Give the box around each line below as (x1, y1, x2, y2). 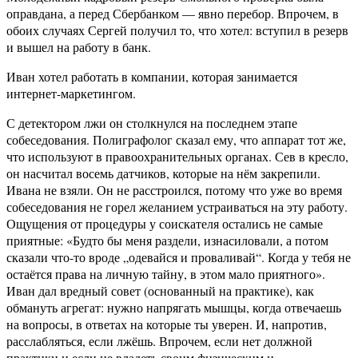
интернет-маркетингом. (6, 85, 136, 102)
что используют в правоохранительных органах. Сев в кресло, (6, 148, 348, 165)
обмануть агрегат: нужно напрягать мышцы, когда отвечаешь (6, 299, 341, 316)
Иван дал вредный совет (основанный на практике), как (6, 282, 314, 300)
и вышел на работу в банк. (6, 38, 151, 56)
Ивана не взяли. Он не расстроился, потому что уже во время (6, 181, 342, 199)
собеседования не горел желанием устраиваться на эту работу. (6, 198, 348, 216)
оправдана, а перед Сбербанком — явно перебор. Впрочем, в (6, 5, 339, 22)
